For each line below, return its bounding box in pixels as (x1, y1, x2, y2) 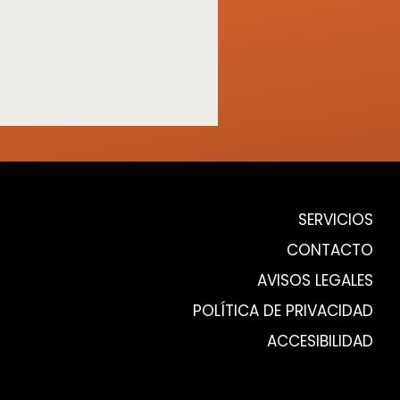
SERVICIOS (297, 209, 373, 231)
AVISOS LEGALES (256, 270, 373, 292)
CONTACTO (286, 239, 373, 262)
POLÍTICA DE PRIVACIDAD (192, 300, 373, 322)
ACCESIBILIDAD (266, 330, 373, 353)
